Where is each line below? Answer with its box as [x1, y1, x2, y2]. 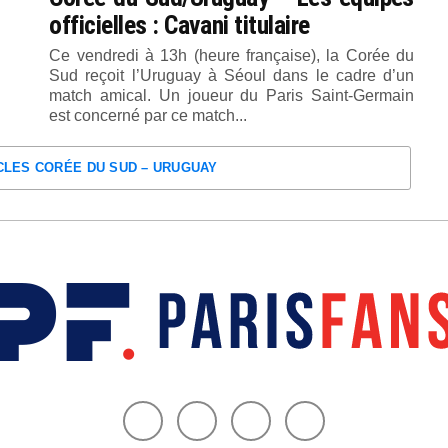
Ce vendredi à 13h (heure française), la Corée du [49, 47, 414, 64]
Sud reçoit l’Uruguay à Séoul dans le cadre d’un [49, 67, 414, 84]
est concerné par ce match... [49, 107, 248, 124]
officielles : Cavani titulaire [49, 10, 310, 40]
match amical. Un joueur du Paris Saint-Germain [49, 87, 414, 104]
